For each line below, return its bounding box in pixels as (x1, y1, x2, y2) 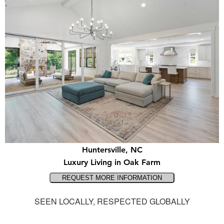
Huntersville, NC (81, 145, 142, 155)
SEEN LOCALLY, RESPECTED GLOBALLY (34, 195, 190, 207)
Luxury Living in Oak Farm (63, 157, 160, 167)
